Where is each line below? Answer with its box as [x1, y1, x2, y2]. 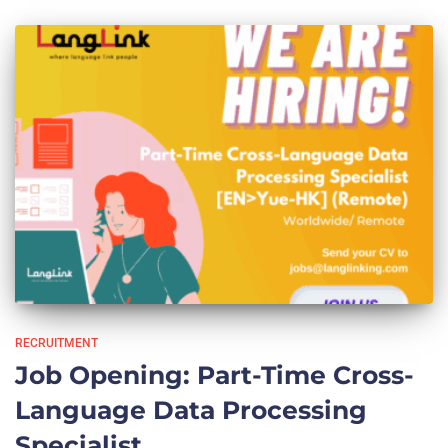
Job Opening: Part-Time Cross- [15, 359, 414, 390]
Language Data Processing [15, 394, 367, 425]
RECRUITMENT [15, 335, 98, 350]
